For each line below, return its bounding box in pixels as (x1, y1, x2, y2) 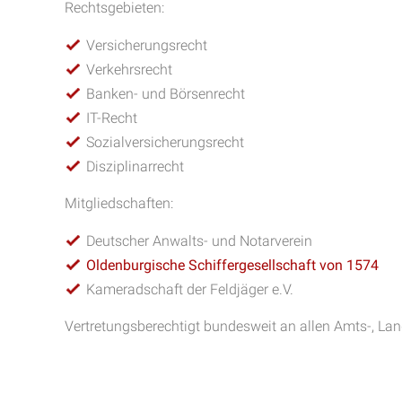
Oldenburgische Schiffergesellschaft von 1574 (86, 257, 379, 274)
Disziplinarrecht (86, 158, 184, 175)
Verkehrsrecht (86, 61, 172, 78)
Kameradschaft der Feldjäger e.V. (86, 281, 293, 298)
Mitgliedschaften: (65, 195, 173, 212)
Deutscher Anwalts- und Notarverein (86, 232, 312, 249)
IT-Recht (86, 109, 137, 127)
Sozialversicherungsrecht (86, 134, 244, 151)
